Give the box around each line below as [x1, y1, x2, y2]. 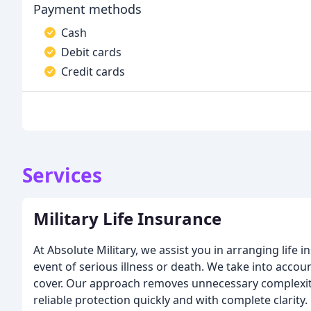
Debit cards [61, 44, 121, 60]
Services [22, 162, 102, 188]
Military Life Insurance [33, 207, 221, 230]
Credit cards [61, 64, 125, 79]
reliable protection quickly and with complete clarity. [33, 292, 308, 308]
